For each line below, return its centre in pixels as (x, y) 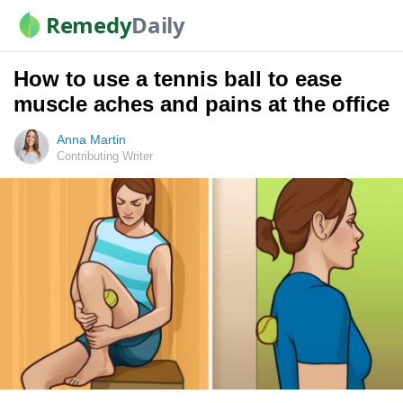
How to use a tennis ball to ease (178, 79)
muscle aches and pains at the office (201, 104)
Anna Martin (91, 139)
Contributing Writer (105, 156)
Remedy (89, 25)
